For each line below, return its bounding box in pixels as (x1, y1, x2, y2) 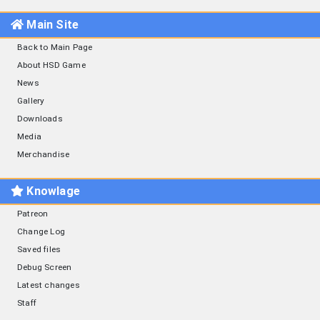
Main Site (24, 18, 79, 32)
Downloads (17, 114, 63, 124)
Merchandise (17, 149, 70, 160)
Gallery (17, 96, 45, 106)
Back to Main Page (17, 42, 93, 53)
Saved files (17, 244, 61, 255)
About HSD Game (17, 60, 86, 71)
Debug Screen (17, 262, 72, 273)
